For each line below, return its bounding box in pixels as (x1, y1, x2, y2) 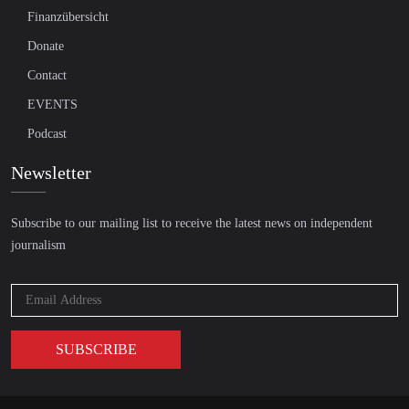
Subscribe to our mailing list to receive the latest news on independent (11, 216, 372, 231)
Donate (27, 39, 64, 54)
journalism (11, 238, 66, 253)
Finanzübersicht (27, 10, 109, 25)
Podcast (27, 127, 67, 142)
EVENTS (27, 98, 78, 112)
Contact (27, 68, 67, 83)
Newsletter (11, 163, 91, 184)
